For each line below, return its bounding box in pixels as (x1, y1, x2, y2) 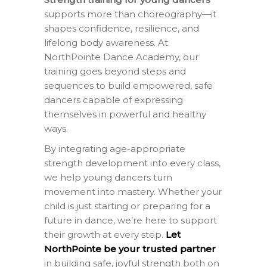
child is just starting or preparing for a (44, 200, 210, 212)
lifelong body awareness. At (44, 36, 168, 48)
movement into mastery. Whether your (44, 185, 222, 197)
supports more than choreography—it (44, 8, 216, 20)
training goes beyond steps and (44, 65, 186, 77)
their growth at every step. (44, 228, 166, 240)
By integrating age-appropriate (44, 142, 185, 154)
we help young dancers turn (44, 171, 172, 183)
